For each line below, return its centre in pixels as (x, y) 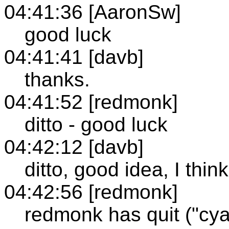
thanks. (57, 79)
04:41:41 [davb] (74, 57)
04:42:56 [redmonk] (91, 192)
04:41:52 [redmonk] (91, 102)
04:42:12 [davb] (74, 147)
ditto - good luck (96, 124)
